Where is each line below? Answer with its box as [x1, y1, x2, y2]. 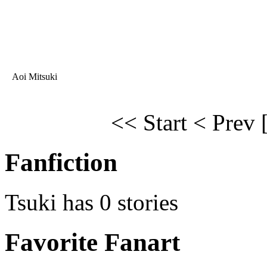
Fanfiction [5, 148, 117, 177]
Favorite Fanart [5, 228, 180, 256]
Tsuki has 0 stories [5, 190, 178, 216]
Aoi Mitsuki [10, 72, 57, 82]
